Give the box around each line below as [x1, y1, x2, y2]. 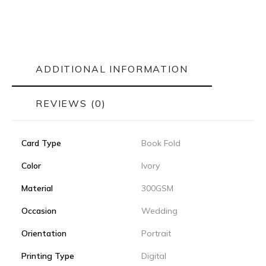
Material [21, 183, 53, 194]
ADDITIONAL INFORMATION [36, 63, 188, 75]
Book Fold [141, 138, 180, 148]
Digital [141, 251, 166, 261]
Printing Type [21, 251, 74, 261]
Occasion [21, 205, 56, 216]
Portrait [141, 228, 171, 239]
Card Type [21, 138, 61, 148]
